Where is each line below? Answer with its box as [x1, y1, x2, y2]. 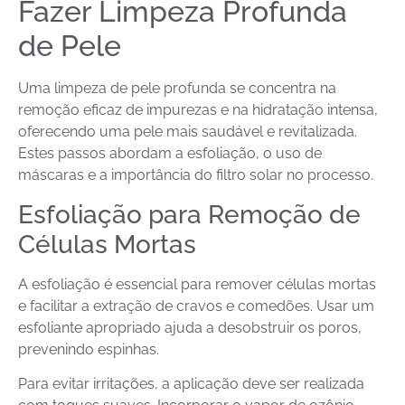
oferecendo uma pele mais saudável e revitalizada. [18, 123, 357, 141]
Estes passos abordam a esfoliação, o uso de [18, 145, 322, 163]
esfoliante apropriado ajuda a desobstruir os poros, [18, 318, 362, 336]
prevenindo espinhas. [18, 340, 159, 358]
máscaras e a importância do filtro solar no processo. [18, 166, 373, 184]
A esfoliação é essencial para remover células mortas [18, 275, 376, 293]
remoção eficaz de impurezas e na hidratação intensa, [18, 101, 378, 119]
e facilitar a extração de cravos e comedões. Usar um [18, 297, 374, 315]
